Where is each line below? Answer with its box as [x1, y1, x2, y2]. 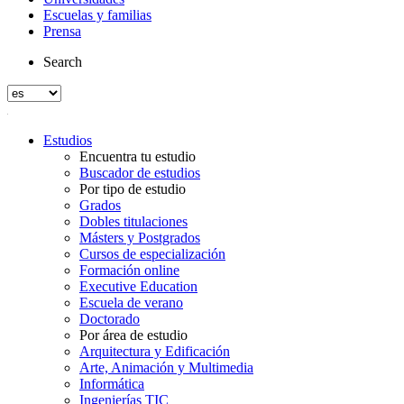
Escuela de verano [79, 295, 183, 310]
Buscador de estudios [79, 165, 200, 180]
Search [43, 54, 82, 69]
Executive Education [79, 279, 197, 294]
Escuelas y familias [43, 7, 151, 23]
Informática [79, 376, 144, 391]
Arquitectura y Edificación [79, 344, 230, 359]
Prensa [43, 23, 81, 39]
